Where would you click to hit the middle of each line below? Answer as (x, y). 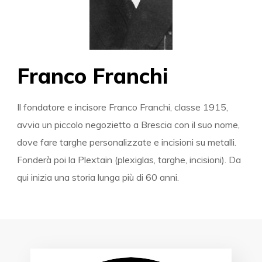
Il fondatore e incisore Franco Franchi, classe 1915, (123, 107)
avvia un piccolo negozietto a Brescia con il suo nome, (129, 125)
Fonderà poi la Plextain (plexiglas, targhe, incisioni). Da (129, 160)
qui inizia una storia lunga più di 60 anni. (98, 177)
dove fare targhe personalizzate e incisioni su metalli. (127, 142)
